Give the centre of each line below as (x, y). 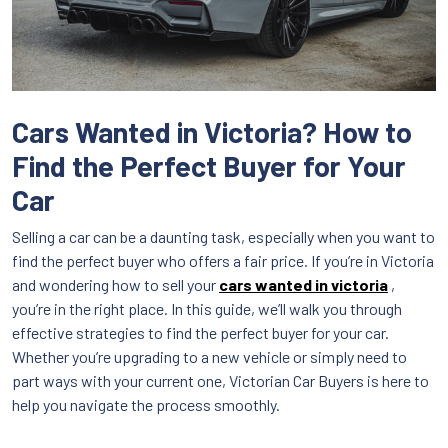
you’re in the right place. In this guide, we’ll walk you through (207, 308)
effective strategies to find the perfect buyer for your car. (200, 332)
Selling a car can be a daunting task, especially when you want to (223, 236)
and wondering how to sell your (115, 284)
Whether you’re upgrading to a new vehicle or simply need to (209, 356)
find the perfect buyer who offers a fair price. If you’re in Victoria (223, 260)
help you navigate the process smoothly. (146, 404)
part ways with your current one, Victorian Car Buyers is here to (220, 380)
